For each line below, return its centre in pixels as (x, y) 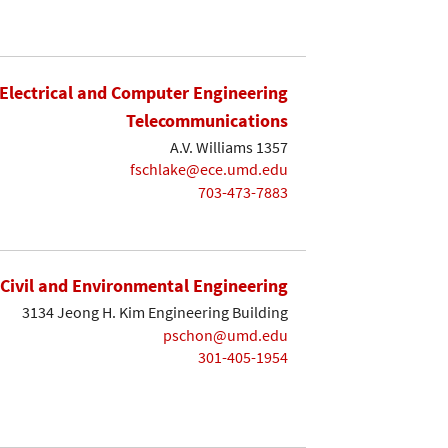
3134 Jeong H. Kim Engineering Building (155, 312)
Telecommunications (207, 120)
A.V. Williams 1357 (229, 146)
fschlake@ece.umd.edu (209, 169)
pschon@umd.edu (225, 334)
